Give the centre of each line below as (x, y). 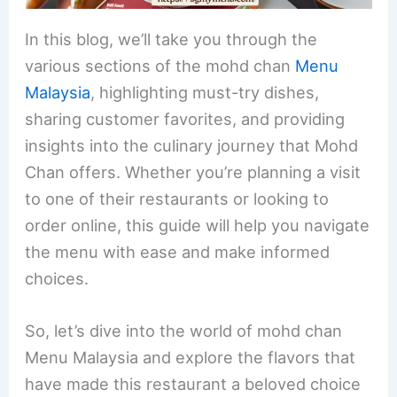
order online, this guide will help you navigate (198, 225)
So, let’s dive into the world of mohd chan (184, 331)
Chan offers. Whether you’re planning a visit (193, 171)
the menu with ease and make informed (178, 251)
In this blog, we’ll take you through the (171, 39)
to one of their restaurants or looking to (177, 198)
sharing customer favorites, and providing (185, 118)
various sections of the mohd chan (160, 65)
